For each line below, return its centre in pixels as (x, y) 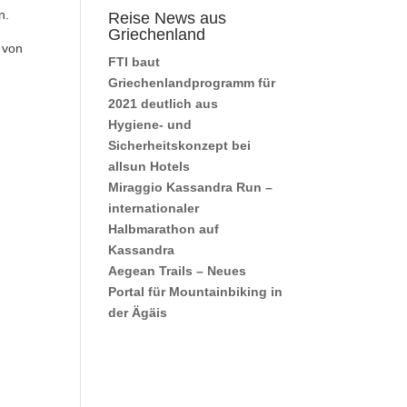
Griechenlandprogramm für (192, 83)
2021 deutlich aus (164, 104)
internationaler (154, 208)
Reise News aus (168, 18)
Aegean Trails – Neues (178, 271)
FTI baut (134, 62)
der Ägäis (138, 313)
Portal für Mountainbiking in (196, 292)
